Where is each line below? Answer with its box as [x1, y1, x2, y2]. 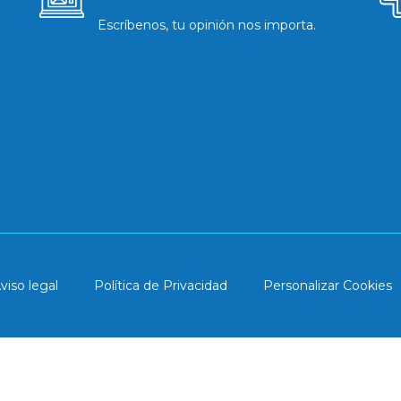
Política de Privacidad [93, 277, 227, 294]
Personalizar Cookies [262, 277, 392, 294]
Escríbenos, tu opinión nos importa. [97, 17, 316, 34]
